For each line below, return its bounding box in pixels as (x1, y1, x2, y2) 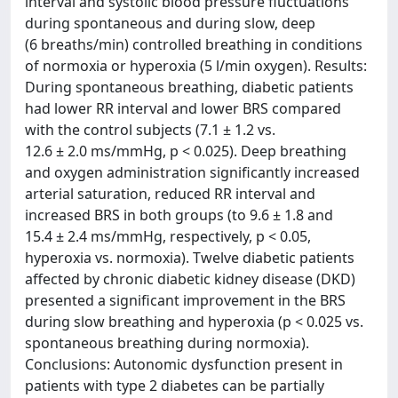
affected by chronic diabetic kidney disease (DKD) (25, 269, 355, 289)
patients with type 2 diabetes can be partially (25, 376, 324, 395)
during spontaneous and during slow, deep (25, 13, 315, 33)
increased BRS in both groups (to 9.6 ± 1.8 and (25, 205, 333, 225)
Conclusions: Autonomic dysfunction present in (25, 354, 343, 374)
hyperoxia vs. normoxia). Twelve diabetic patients (25, 248, 354, 267)
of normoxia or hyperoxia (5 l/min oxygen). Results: (25, 56, 367, 76)
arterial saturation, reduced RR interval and (25, 184, 315, 203)
